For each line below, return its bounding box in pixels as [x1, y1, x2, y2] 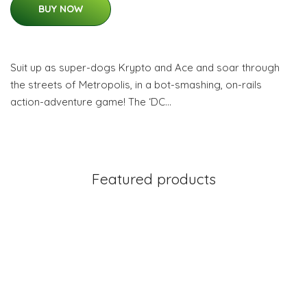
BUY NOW [38, 3, 83, 15]
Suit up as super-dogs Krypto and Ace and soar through [10, 61, 280, 74]
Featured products [91, 170, 216, 188]
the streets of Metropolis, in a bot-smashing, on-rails [10, 78, 262, 91]
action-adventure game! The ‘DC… [10, 95, 171, 108]
